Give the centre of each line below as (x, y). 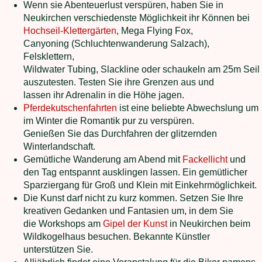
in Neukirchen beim (209, 224)
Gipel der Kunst (135, 224)
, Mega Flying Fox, (155, 31)
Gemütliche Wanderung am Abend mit (103, 159)
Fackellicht (205, 159)
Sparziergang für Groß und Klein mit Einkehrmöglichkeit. (140, 185)
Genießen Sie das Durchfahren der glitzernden (120, 134)
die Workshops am (63, 224)
